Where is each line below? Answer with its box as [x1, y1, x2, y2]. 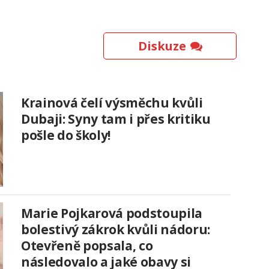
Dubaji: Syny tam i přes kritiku [21, 110, 211, 128]
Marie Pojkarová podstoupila [21, 205, 202, 222]
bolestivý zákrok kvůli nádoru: [21, 221, 210, 238]
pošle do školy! [21, 127, 110, 144]
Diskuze [138, 38, 186, 55]
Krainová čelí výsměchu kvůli [21, 94, 203, 112]
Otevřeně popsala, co [21, 237, 153, 255]
